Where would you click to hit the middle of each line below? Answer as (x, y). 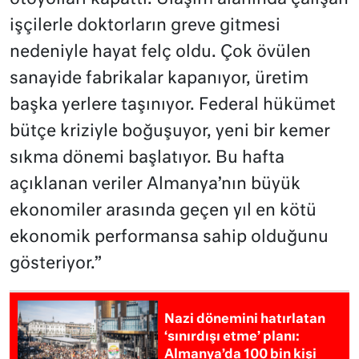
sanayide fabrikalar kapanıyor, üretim (159, 79)
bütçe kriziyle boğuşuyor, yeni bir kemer (170, 132)
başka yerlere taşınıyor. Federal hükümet (173, 106)
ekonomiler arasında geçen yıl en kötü (163, 212)
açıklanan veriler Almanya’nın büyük (155, 185)
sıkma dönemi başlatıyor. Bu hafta (147, 159)
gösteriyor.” (56, 264)
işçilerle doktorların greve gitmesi (145, 26)
